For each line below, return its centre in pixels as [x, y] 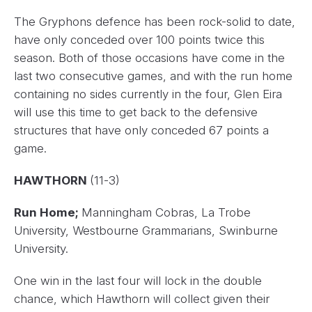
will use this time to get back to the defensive [136, 112]
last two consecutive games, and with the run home [153, 76]
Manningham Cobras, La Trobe [166, 213]
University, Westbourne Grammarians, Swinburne [146, 231]
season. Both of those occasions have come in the [149, 58]
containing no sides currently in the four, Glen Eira [148, 94]
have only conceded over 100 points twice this [139, 40]
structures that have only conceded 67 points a [141, 131]
